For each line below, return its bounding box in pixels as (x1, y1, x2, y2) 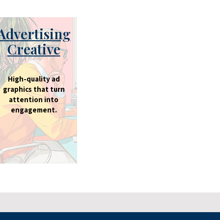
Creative (7, 40, 60, 58)
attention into (9, 95, 58, 104)
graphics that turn (2, 84, 65, 94)
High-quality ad (7, 74, 60, 83)
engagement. (10, 105, 57, 114)
